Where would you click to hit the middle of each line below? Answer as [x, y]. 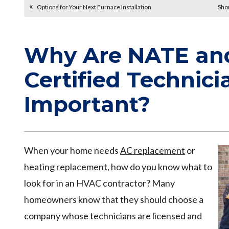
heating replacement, [67, 167]
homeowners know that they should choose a [114, 200]
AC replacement [153, 151]
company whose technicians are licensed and [113, 216]
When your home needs [72, 151]
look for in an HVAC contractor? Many [99, 183]
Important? [87, 104]
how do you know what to [161, 167]
